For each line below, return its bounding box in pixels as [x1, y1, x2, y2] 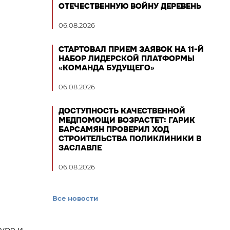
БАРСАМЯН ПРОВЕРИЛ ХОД [59, 124, 169, 135]
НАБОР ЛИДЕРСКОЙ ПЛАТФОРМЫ [59, 53, 195, 64]
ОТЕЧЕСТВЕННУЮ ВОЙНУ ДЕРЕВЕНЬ [59, 1, 201, 11]
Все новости [52, 194, 98, 202]
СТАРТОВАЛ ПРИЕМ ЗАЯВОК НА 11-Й [59, 44, 204, 54]
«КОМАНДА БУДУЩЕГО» [59, 63, 155, 73]
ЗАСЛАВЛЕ [59, 143, 102, 153]
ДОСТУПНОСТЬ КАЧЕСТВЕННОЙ [59, 106, 185, 116]
